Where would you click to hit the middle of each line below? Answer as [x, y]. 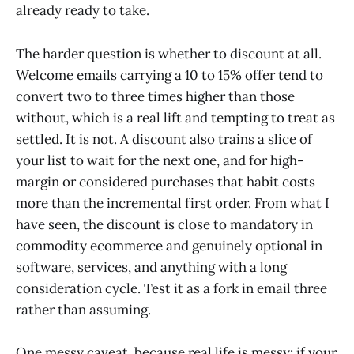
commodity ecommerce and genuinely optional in [169, 245]
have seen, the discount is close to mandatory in [164, 224]
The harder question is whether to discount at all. [169, 53]
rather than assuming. [83, 309]
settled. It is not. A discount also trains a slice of [164, 139]
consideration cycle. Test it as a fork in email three [171, 288]
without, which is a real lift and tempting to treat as [175, 117]
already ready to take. [83, 11]
